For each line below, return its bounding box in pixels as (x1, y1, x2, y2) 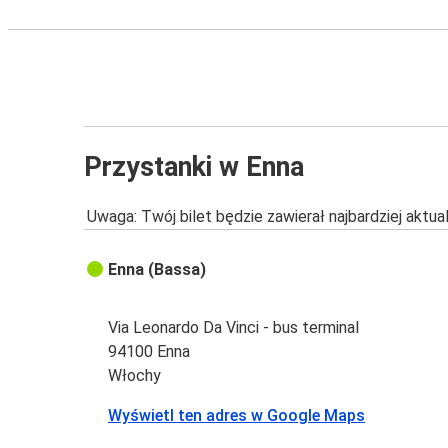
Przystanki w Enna (84, 150, 304, 183)
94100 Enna (108, 342, 191, 362)
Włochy (108, 366, 162, 386)
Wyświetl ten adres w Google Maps (108, 406, 366, 426)
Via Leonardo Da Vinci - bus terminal (108, 318, 360, 338)
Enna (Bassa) (108, 260, 207, 280)
